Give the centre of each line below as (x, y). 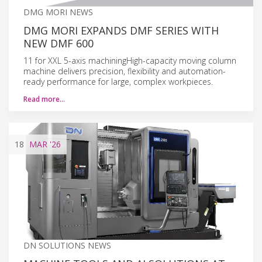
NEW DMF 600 (58, 43)
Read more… (44, 99)
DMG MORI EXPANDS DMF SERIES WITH (121, 30)
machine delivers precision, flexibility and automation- (125, 71)
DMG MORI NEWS (58, 12)
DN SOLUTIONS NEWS (67, 245)
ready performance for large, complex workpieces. (118, 81)
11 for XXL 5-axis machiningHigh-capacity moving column (130, 60)
